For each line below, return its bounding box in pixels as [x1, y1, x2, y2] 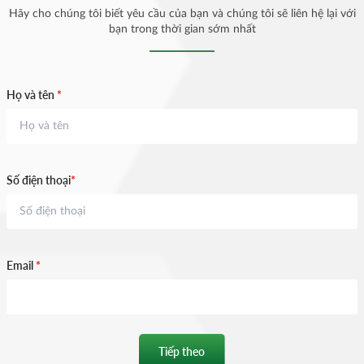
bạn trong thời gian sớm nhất [108, 23, 256, 35]
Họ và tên [6, 87, 57, 102]
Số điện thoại [6, 172, 71, 187]
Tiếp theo [158, 344, 205, 358]
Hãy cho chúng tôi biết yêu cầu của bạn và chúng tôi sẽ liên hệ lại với [8, 7, 356, 19]
